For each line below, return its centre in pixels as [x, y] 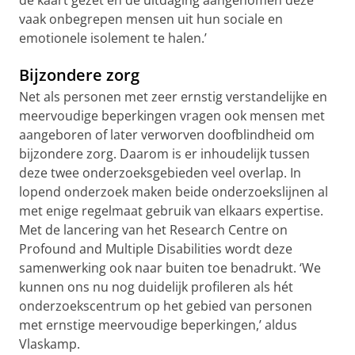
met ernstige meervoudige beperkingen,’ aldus [158, 325]
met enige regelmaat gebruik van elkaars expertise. [171, 211]
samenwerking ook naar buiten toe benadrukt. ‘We [170, 268]
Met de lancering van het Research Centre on [153, 230]
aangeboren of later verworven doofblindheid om [167, 135]
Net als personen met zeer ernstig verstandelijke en [173, 97]
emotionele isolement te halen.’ [113, 38]
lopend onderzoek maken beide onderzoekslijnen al [174, 192]
